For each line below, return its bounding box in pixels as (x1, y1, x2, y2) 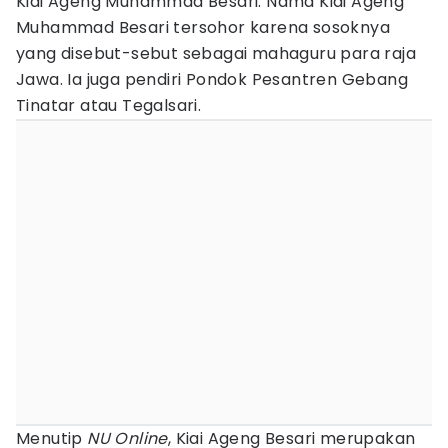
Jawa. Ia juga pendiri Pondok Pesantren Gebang (16, 68, 408, 91)
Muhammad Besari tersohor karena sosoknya (16, 16, 390, 39)
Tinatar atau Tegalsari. (16, 94, 202, 117)
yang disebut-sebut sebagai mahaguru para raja (16, 42, 416, 65)
